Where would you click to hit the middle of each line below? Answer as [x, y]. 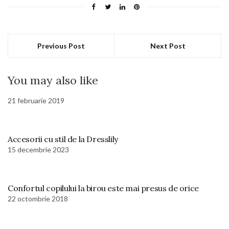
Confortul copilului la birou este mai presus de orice [103, 188]
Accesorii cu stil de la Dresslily [63, 139]
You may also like [53, 81]
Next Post [168, 46]
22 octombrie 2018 [38, 199]
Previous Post [61, 46]
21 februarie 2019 [36, 101]
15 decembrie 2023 [38, 150]
